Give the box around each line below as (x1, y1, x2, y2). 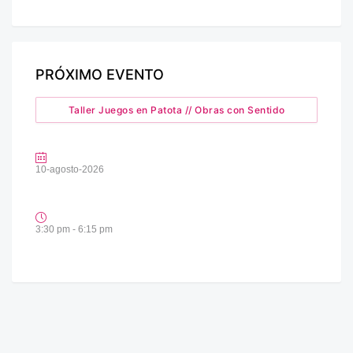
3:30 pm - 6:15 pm (35, 224, 113, 236)
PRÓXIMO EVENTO (35, 66, 164, 84)
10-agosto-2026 (35, 164, 104, 176)
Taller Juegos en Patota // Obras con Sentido (68, 104, 285, 117)
